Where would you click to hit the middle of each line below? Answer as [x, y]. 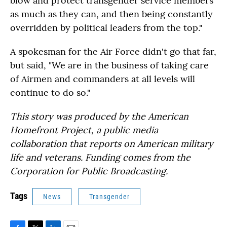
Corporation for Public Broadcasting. [89, 171]
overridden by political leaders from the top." [106, 28]
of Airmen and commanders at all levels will [103, 79]
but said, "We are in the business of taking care [109, 65]
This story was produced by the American [99, 116]
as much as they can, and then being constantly [111, 14]
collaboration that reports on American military [112, 144]
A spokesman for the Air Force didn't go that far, [113, 51]
